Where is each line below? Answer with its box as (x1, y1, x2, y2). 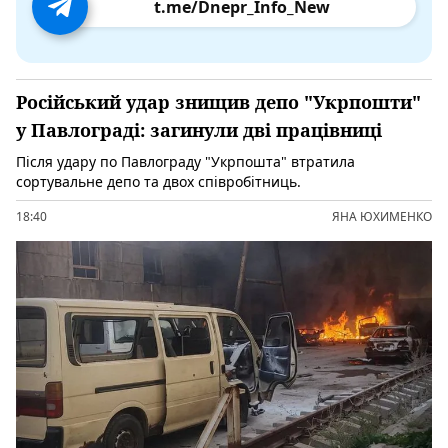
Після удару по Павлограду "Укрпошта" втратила (16, 152, 355, 172)
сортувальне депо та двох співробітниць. (16, 172, 301, 192)
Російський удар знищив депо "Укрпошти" (16, 90, 421, 115)
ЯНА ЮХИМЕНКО (332, 208, 432, 226)
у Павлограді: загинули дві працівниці (16, 118, 382, 143)
